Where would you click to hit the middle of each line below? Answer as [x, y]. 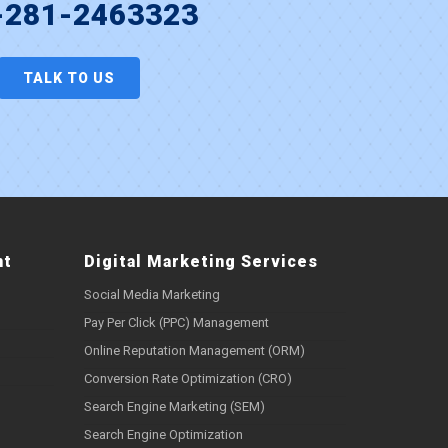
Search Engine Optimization [163, 435]
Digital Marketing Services [200, 262]
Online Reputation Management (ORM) [194, 351]
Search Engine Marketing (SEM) [174, 407]
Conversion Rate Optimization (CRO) [187, 379]
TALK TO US [68, 78]
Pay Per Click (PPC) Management [176, 323]
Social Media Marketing [151, 295]
